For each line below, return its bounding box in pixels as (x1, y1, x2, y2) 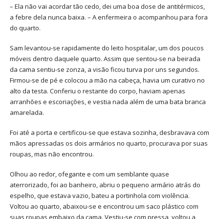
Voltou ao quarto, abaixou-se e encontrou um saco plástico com (10, 201, 198, 211)
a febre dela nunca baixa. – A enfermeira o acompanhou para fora (10, 13, 208, 22)
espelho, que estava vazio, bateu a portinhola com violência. (10, 191, 190, 200)
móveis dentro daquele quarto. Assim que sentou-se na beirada (10, 54, 200, 64)
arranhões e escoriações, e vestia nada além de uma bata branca (10, 97, 206, 107)
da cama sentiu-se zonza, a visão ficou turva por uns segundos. (10, 65, 199, 74)
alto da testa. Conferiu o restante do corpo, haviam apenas (10, 87, 185, 96)
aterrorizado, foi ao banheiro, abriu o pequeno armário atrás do (10, 180, 200, 189)
